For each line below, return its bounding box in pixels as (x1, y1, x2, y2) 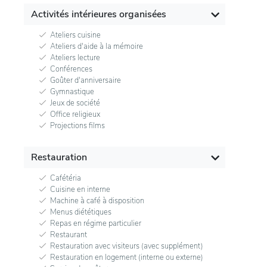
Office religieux (50, 108, 100, 120)
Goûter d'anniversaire (50, 74, 121, 86)
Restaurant (50, 229, 87, 240)
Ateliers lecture (50, 52, 100, 63)
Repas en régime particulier (50, 218, 141, 229)
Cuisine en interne (50, 184, 110, 195)
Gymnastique (50, 86, 94, 97)
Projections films (50, 120, 105, 131)
